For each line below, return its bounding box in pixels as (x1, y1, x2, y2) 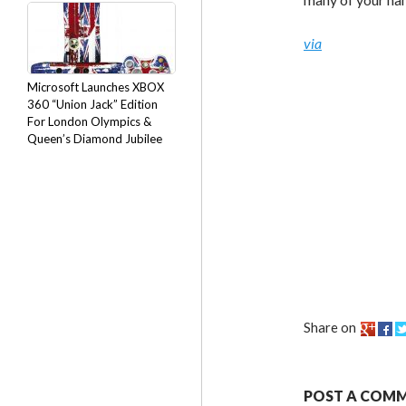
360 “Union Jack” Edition (27, 97, 158, 111)
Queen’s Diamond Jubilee (27, 131, 162, 146)
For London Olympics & (27, 114, 151, 129)
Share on (304, 319, 356, 336)
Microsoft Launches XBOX (27, 80, 164, 94)
